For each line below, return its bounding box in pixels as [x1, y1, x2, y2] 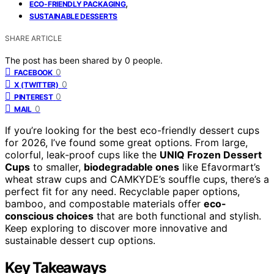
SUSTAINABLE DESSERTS [29, 12, 117, 21]
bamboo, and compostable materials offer [5, 198, 204, 210]
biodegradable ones [84, 161, 179, 174]
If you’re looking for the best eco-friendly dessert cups [5, 124, 259, 137]
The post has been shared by [5, 55, 125, 66]
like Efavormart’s [179, 161, 260, 174]
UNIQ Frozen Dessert [160, 149, 262, 161]
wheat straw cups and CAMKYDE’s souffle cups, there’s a [5, 173, 269, 186]
